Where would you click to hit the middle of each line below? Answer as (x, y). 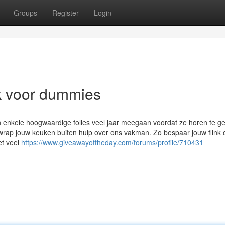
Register (66, 13)
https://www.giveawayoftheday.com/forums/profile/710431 (112, 142)
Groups (25, 13)
